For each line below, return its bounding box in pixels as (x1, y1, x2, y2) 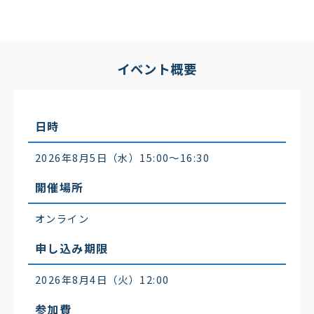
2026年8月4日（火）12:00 (35, 272, 170, 287)
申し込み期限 (35, 240, 109, 257)
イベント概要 (117, 59, 197, 78)
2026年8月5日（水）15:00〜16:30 (35, 150, 210, 165)
